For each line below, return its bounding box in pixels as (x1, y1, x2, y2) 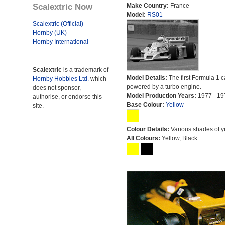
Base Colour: (126, 101, 166, 108)
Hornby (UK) (33, 29, 67, 36)
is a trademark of (62, 66, 108, 73)
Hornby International (33, 38, 88, 45)
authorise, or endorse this (33, 93, 102, 100)
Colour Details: (126, 126, 171, 133)
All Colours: (126, 135, 162, 142)
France (170, 2, 189, 9)
